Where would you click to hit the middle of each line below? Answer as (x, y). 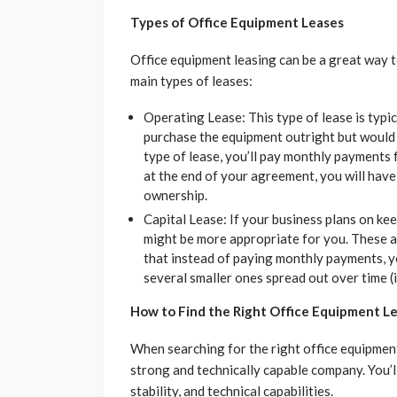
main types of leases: (191, 81)
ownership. (175, 195)
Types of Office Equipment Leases (237, 23)
